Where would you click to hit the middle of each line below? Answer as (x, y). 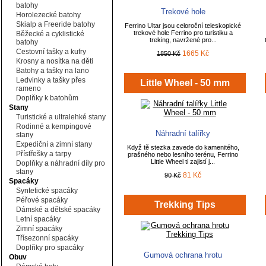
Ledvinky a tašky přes (51, 80)
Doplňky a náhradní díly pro (61, 163)
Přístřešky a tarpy (44, 154)
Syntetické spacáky (47, 191)
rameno (28, 88)
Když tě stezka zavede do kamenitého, (183, 147)
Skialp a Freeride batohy (56, 24)
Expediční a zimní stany (54, 144)
